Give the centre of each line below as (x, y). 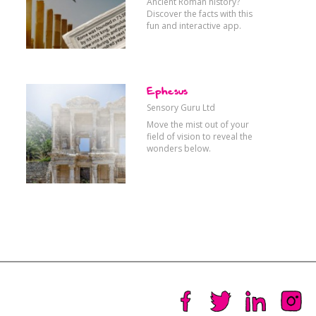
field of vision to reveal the (200, 136)
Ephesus (168, 91)
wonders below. (179, 148)
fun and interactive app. (194, 25)
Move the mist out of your (198, 124)
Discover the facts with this (200, 13)
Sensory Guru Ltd (181, 107)
